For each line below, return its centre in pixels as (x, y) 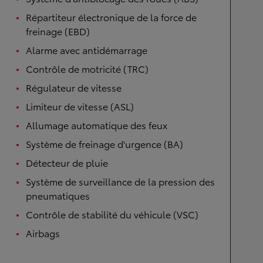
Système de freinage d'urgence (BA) (104, 144)
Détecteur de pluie (67, 162)
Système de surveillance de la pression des (120, 181)
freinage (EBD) (58, 31)
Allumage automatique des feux (97, 125)
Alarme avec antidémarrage (87, 50)
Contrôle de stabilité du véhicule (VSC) (112, 214)
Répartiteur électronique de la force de (111, 17)
